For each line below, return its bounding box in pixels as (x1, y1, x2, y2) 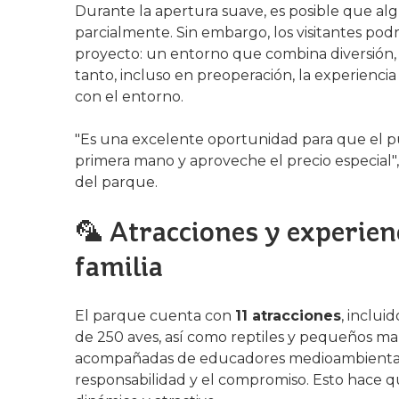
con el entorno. (75, 88, 183, 105)
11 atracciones (235, 307, 341, 324)
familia (75, 249, 163, 283)
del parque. (75, 174, 158, 191)
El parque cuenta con (75, 307, 235, 324)
